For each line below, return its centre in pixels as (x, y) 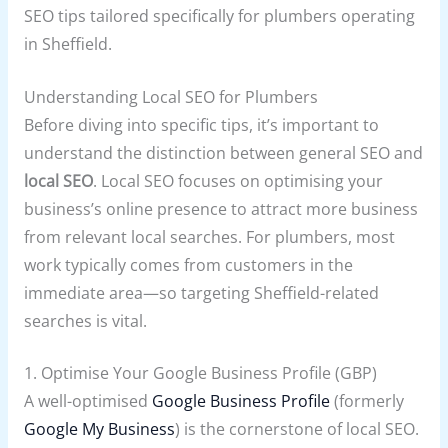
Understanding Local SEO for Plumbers (170, 96)
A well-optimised (87, 401)
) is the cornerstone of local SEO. (296, 429)
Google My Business (99, 429)
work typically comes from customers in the (188, 264)
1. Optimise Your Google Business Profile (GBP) (200, 373)
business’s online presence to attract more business (220, 208)
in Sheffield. (67, 43)
